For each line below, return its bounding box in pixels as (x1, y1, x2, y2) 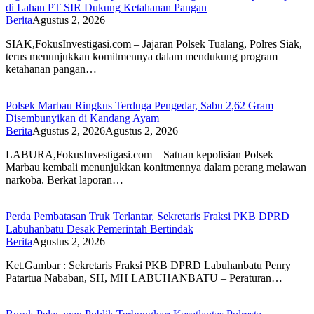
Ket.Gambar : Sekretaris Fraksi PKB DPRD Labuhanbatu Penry (6, 259, 291, 271)
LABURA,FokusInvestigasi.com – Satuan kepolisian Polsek (6, 148, 273, 161)
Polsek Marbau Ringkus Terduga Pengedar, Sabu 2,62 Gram (6, 99, 273, 111)
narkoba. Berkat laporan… (6, 173, 123, 186)
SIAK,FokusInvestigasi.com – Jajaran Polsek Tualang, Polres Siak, (6, 37, 302, 50)
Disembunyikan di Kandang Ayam (6, 111, 159, 124)
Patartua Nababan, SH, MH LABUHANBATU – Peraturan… (6, 271, 282, 284)
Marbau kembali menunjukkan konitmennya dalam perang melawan (6, 161, 306, 173)
